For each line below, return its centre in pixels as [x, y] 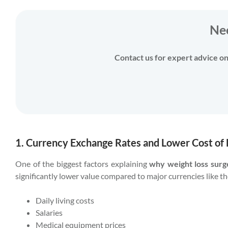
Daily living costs [65, 200]
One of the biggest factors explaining [82, 164]
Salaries [49, 212]
